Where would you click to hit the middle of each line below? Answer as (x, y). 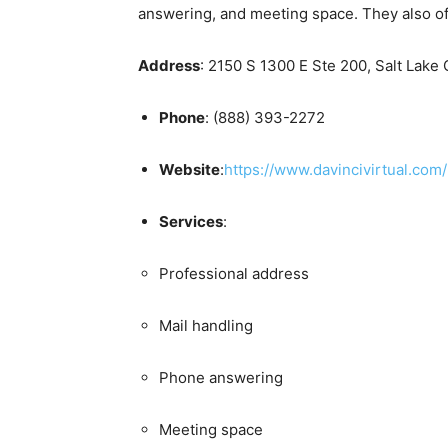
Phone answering (221, 377)
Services (191, 221)
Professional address (234, 273)
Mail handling (206, 325)
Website (189, 169)
